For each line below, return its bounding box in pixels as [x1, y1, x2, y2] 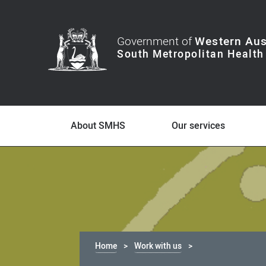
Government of [117, 33, 195, 50]
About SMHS [71, 119, 126, 133]
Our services [172, 119, 226, 133]
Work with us [134, 240, 182, 252]
